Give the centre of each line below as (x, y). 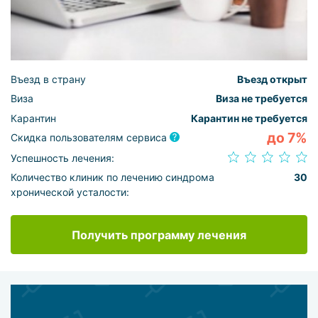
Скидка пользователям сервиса (90, 137)
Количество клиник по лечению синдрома (113, 177)
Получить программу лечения (159, 235)
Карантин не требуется (249, 118)
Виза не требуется (262, 99)
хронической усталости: (70, 192)
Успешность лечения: (62, 158)
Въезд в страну (48, 79)
